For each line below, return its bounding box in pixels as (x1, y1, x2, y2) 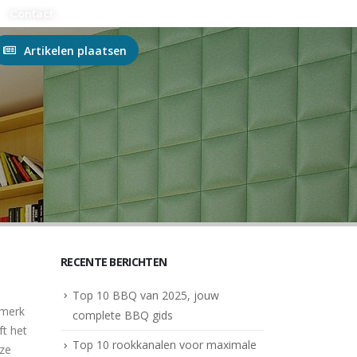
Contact (10, 7, 53, 20)
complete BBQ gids (73, 308, 173, 324)
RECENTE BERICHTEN (61, 254, 167, 269)
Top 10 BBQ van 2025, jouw (73, 288, 219, 303)
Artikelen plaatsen (23, 42, 127, 58)
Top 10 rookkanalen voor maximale (73, 337, 257, 353)
